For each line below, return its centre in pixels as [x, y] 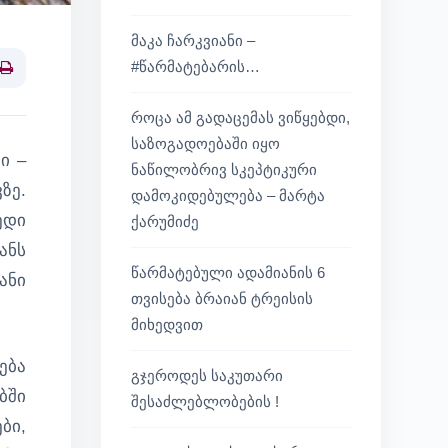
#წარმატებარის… [195, 66]
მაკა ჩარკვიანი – [193, 40]
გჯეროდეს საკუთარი [207, 375]
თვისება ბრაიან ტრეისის [222, 298]
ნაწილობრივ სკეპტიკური [224, 169]
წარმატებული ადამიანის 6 [228, 272]
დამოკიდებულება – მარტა [228, 195]
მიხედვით [167, 324]
